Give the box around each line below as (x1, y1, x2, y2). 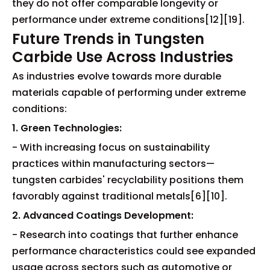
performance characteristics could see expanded (12, 243, 256, 258)
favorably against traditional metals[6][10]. (12, 189, 227, 203)
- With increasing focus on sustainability (12, 140, 210, 154)
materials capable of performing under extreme (12, 85, 246, 99)
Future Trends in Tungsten (12, 28, 204, 49)
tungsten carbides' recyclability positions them (12, 172, 243, 187)
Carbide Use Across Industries (12, 46, 233, 67)
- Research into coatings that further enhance (12, 227, 238, 242)
